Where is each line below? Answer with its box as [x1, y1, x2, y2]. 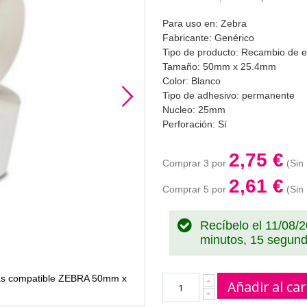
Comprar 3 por [162, 158, 229, 169]
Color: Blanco [162, 75, 221, 87]
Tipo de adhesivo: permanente [162, 90, 295, 101]
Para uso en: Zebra [162, 18, 247, 29]
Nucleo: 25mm [162, 104, 225, 116]
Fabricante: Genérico [162, 32, 254, 44]
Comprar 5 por [162, 184, 229, 195]
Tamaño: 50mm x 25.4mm [162, 61, 276, 73]
